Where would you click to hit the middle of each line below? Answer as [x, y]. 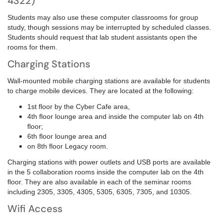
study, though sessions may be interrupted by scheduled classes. [109, 27]
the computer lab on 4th [165, 116]
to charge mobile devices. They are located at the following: [101, 91]
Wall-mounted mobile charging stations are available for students [109, 81]
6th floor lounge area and [67, 136]
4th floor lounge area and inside [77, 116]
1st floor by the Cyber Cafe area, [79, 107]
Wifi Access [35, 209]
